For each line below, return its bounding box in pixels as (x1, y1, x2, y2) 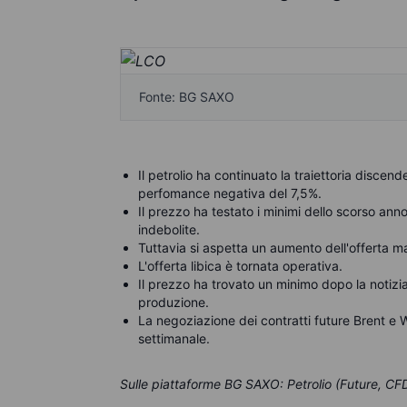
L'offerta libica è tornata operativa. (138, 258, 342, 274)
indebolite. (138, 222, 200, 238)
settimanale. (138, 331, 210, 347)
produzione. (138, 294, 209, 311)
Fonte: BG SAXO (139, 89, 234, 105)
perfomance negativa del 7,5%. (138, 185, 322, 202)
